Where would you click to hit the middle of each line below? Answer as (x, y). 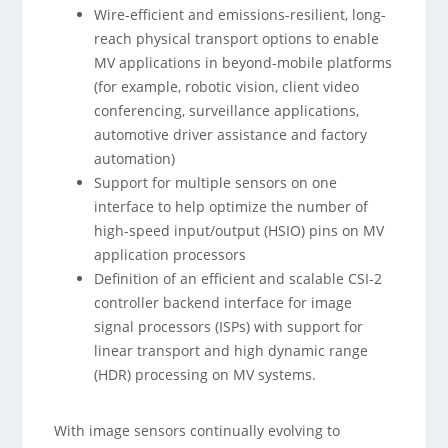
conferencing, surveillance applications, (227, 110)
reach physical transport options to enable (237, 38)
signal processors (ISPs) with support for (229, 326)
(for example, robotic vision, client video (227, 86)
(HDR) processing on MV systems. (205, 374)
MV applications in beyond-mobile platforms (243, 62)
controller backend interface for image (223, 302)
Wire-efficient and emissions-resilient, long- (240, 14)
